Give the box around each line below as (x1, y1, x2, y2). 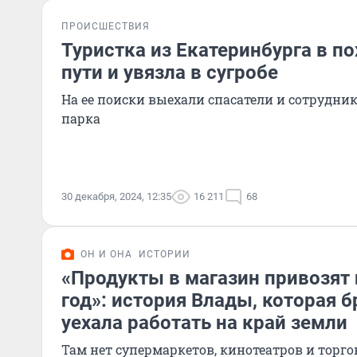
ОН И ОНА (80, 249, 132, 260)
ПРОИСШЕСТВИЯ (61, 21, 150, 32)
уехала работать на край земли (61, 312, 347, 334)
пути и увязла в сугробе (61, 61, 278, 84)
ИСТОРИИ (139, 249, 190, 260)
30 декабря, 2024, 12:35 (61, 190, 171, 202)
